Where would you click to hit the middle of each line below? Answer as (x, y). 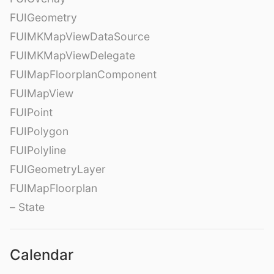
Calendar (42, 254)
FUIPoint (31, 112)
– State (27, 207)
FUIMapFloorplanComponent (83, 74)
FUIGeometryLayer (58, 169)
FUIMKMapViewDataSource (80, 36)
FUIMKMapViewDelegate (72, 55)
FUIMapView (42, 93)
